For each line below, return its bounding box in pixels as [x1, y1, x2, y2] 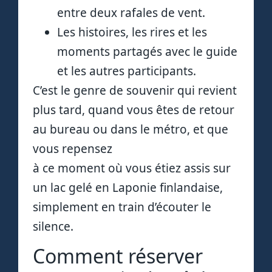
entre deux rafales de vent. [57, 4, 205, 21]
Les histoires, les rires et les [57, 24, 207, 40]
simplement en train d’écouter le [33, 199, 211, 215]
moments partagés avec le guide [57, 43, 237, 59]
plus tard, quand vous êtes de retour [33, 101, 234, 118]
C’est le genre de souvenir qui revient [33, 82, 237, 98]
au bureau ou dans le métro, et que [33, 121, 228, 137]
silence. [33, 218, 73, 234]
